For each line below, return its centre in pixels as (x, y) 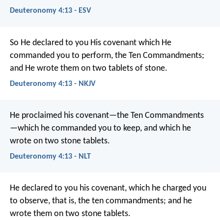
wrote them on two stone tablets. (70, 214)
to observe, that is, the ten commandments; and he (101, 201)
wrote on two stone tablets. (60, 141)
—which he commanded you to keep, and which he (100, 128)
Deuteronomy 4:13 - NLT (50, 157)
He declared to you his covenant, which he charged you (108, 189)
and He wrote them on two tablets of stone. (89, 68)
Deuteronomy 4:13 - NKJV (53, 84)
